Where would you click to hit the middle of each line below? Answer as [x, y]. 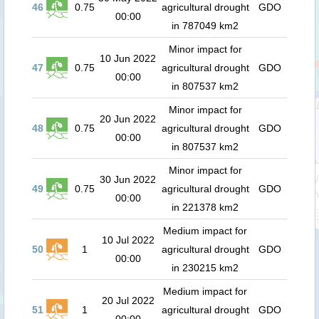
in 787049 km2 [205, 26]
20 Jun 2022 [128, 119]
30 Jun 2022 [128, 179]
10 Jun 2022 [128, 58]
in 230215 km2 [205, 268]
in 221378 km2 [205, 207]
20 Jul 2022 [128, 300]
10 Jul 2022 [128, 240]
